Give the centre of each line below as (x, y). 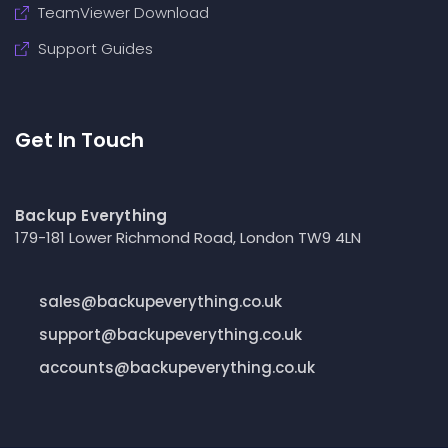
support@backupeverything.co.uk (170, 334)
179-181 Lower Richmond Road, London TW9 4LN (188, 237)
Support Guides (95, 48)
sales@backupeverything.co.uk (160, 301)
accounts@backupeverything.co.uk (176, 367)
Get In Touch (79, 139)
